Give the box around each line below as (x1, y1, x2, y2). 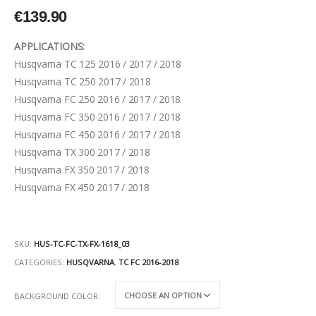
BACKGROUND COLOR (14, 290, 98, 301)
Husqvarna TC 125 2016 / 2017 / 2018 (14, 57, 182, 71)
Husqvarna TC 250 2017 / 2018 (14, 75, 151, 89)
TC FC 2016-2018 (119, 257, 178, 268)
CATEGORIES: (14, 257, 66, 268)
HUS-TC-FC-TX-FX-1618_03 (34, 238, 130, 250)
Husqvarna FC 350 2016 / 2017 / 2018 (14, 110, 181, 124)
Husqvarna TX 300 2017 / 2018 (14, 145, 150, 159)
